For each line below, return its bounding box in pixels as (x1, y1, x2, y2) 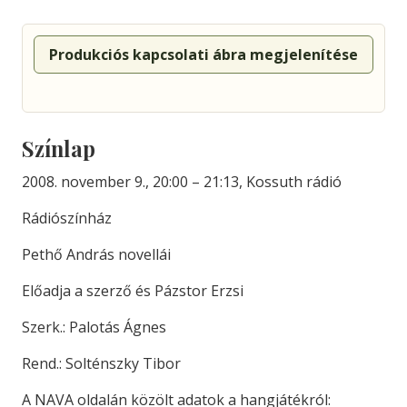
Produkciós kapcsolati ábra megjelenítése (49, 45, 358, 65)
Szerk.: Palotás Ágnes (22, 317, 166, 337)
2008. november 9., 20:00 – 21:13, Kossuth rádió (22, 172, 342, 192)
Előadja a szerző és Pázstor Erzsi (22, 281, 243, 301)
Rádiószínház (22, 208, 112, 228)
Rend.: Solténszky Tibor (22, 353, 181, 373)
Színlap (22, 134, 95, 163)
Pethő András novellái (22, 244, 171, 264)
